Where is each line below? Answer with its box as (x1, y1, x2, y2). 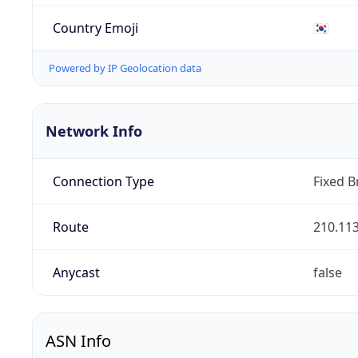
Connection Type (52, 173, 154, 191)
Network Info (46, 121, 142, 141)
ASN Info (46, 330, 111, 352)
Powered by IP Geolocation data (49, 61, 201, 76)
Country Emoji (52, 18, 138, 37)
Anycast (52, 264, 100, 282)
